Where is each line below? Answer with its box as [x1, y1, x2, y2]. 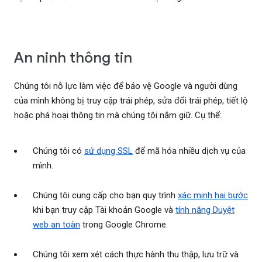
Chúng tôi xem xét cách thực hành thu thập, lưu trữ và [33, 249, 239, 260]
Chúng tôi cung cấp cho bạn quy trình [33, 190, 178, 201]
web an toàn [33, 219, 80, 230]
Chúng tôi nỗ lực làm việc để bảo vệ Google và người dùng [14, 81, 237, 92]
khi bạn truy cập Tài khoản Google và [33, 205, 175, 216]
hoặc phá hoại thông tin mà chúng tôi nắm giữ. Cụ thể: [14, 110, 222, 121]
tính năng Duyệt [175, 205, 235, 216]
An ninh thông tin [14, 49, 132, 67]
